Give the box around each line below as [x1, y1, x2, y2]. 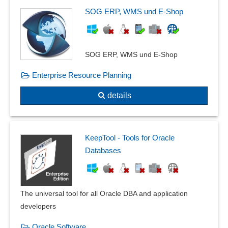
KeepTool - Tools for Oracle [85, 133, 175, 142]
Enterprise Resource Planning [32, 70, 131, 79]
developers [20, 202, 56, 210]
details [107, 91, 131, 100]
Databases [85, 146, 121, 155]
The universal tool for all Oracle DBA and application [20, 189, 188, 197]
